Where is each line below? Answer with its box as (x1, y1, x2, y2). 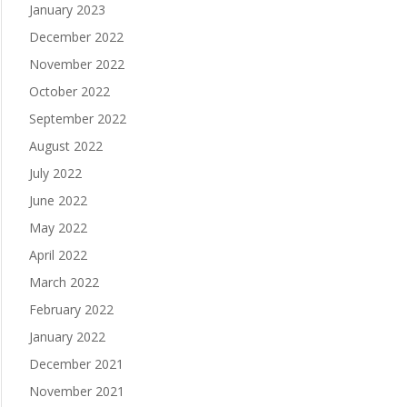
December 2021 (28, 355, 124, 373)
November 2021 (28, 382, 124, 401)
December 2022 (28, 28, 124, 46)
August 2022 (28, 137, 103, 155)
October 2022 (28, 83, 110, 101)
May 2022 (28, 219, 87, 237)
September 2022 (28, 110, 126, 128)
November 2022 (28, 55, 124, 74)
